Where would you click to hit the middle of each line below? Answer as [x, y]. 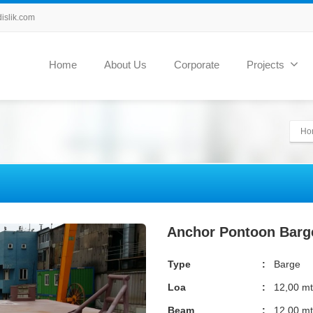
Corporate [197, 64]
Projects [265, 64]
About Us [125, 64]
